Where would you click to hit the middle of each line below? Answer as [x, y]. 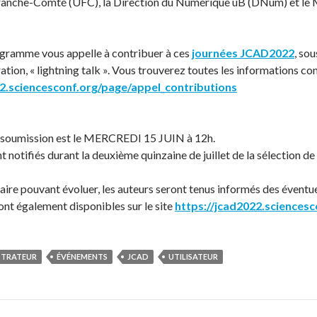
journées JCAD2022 [243, 53]
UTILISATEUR [193, 257]
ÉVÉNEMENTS [82, 257]
